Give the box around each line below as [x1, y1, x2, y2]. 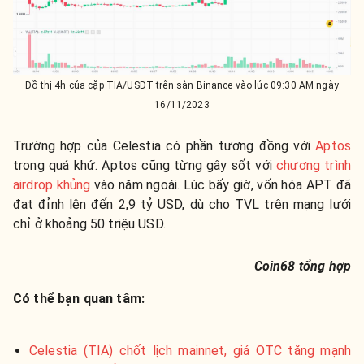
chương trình [276, 157, 351, 173]
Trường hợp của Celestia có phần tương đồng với [13, 137, 316, 154]
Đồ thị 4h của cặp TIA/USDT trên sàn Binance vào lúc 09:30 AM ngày [25, 79, 339, 91]
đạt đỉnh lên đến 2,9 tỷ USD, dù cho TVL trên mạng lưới [13, 196, 351, 212]
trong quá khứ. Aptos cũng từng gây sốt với [13, 157, 277, 173]
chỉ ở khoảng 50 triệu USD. [13, 215, 166, 232]
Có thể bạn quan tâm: [13, 290, 145, 306]
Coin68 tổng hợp [253, 258, 351, 274]
